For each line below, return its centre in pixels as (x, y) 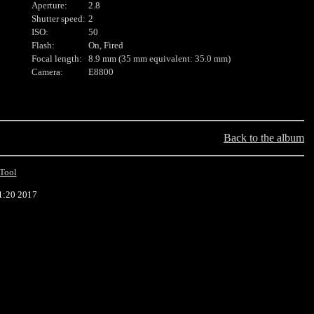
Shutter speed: (59, 19)
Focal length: (57, 59)
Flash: (43, 46)
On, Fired (106, 46)
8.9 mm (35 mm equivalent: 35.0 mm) (159, 59)
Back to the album (264, 138)
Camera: (47, 72)
